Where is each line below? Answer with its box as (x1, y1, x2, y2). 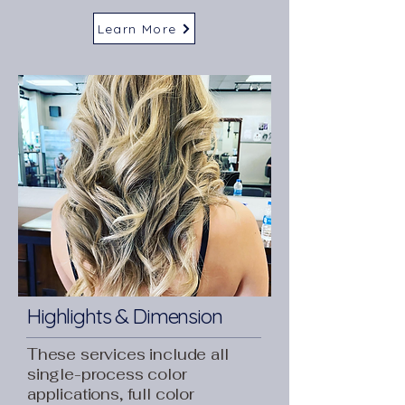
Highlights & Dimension (27, 303, 222, 329)
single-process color (27, 364, 187, 384)
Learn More (97, 20, 177, 37)
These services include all (27, 344, 229, 364)
